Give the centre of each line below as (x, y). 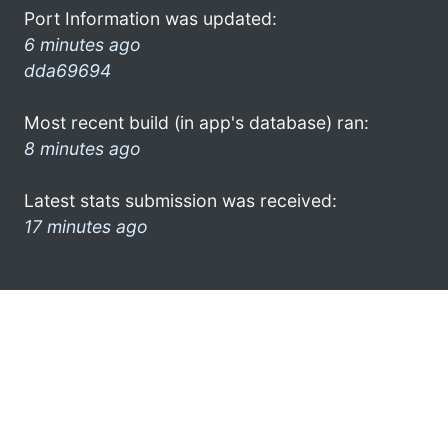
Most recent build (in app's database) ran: (196, 122)
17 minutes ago (86, 226)
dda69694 (67, 70)
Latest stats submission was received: (180, 200)
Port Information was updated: (150, 18)
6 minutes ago (82, 44)
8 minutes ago (82, 148)
